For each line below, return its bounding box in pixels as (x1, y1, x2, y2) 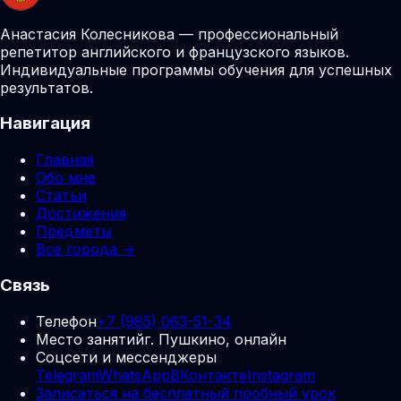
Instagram (247, 365, 315, 384)
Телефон (36, 311, 97, 330)
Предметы (36, 222, 112, 241)
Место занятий (36, 329, 144, 348)
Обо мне (36, 168, 96, 187)
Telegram (36, 365, 98, 384)
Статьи (36, 186, 87, 205)
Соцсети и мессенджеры (36, 347, 217, 366)
